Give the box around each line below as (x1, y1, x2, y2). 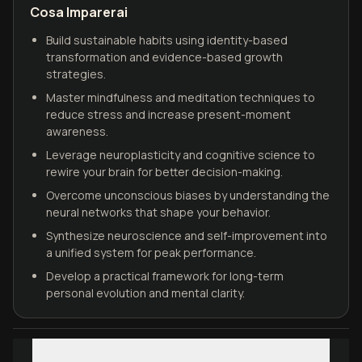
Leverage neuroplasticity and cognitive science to (46, 147, 315, 162)
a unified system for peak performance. (46, 245, 256, 260)
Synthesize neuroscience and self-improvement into (46, 228, 327, 243)
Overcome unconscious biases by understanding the (46, 187, 330, 203)
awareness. (46, 124, 108, 139)
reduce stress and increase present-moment (46, 107, 291, 122)
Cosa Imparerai (30, 3, 128, 21)
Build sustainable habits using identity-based (46, 32, 288, 48)
